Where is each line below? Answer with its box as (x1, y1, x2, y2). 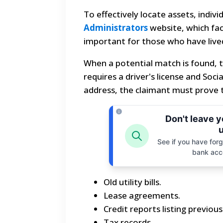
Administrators (84, 22, 148, 34)
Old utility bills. (104, 176, 161, 188)
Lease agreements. (104, 190, 180, 202)
